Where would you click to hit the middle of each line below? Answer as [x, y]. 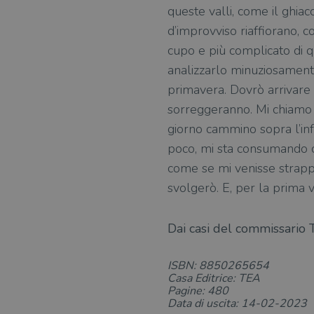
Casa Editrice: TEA [214, 278]
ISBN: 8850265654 [218, 266]
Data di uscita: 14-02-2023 [237, 303]
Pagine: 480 [198, 291]
